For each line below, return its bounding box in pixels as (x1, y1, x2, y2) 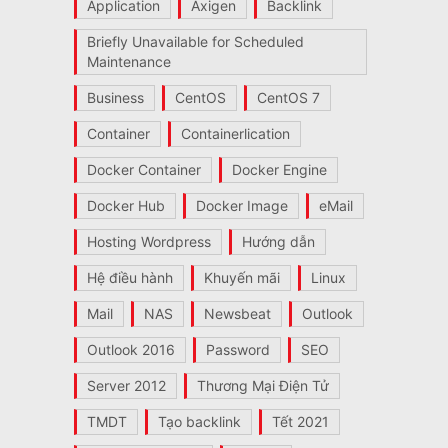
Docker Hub (86, 196, 165, 214)
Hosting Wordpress (86, 232, 211, 250)
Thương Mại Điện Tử (196, 376, 329, 394)
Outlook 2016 (86, 340, 175, 358)
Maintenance (86, 52, 171, 70)
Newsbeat (203, 304, 271, 322)
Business (86, 88, 144, 106)
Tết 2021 (271, 412, 329, 430)
